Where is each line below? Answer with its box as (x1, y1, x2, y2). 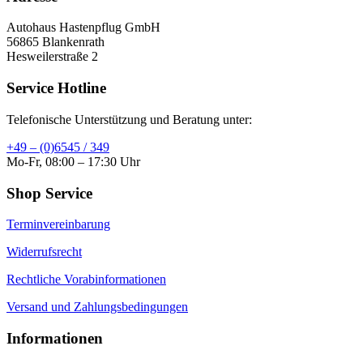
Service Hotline (6, 79, 106, 97)
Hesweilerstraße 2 (6, 49, 98, 64)
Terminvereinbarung (6, 217, 110, 232)
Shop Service (6, 184, 92, 202)
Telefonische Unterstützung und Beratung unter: (6, 112, 252, 126)
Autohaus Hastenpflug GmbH (6, 20, 160, 35)
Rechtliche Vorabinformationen (6, 272, 166, 287)
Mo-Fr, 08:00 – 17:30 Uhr (6, 154, 140, 169)
